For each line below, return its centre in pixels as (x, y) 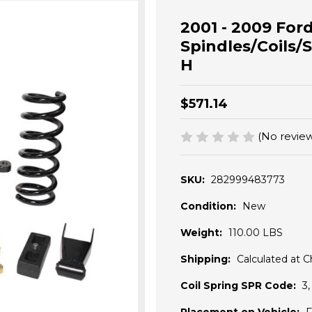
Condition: (208, 206)
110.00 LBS (256, 233)
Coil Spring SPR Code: (238, 286)
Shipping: (205, 259)
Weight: (201, 233)
